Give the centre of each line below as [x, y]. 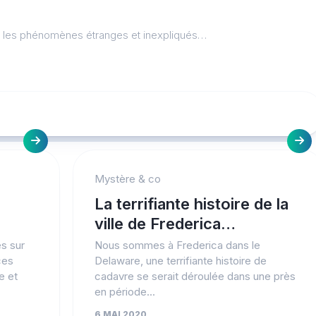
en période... [124, 292]
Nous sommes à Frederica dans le [177, 245]
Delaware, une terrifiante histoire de [180, 261]
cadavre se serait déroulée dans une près [195, 276]
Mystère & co [127, 179]
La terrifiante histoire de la [191, 204]
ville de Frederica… [165, 224]
